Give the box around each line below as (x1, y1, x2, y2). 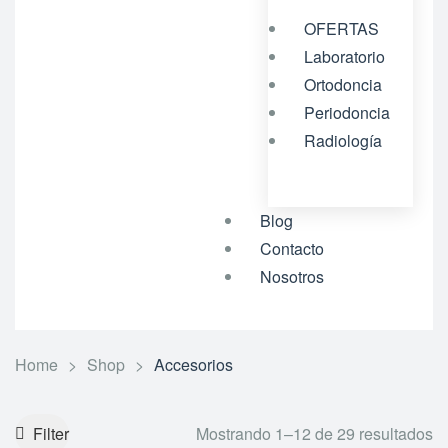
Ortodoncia (304, 73, 382, 96)
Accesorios (154, 353, 233, 376)
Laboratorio (304, 45, 385, 68)
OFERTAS (304, 17, 379, 40)
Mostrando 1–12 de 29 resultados (196, 422, 433, 445)
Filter (33, 421, 69, 445)
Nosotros (260, 265, 324, 288)
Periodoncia (304, 101, 390, 124)
